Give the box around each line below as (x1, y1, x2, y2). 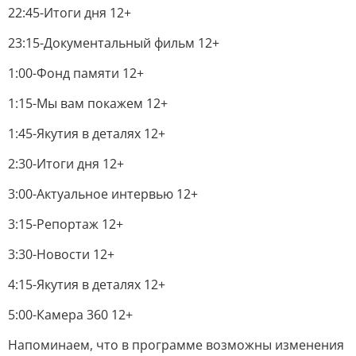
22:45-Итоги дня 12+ (8, 4, 131, 21)
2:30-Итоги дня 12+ (8, 155, 124, 172)
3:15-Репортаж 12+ (8, 215, 123, 233)
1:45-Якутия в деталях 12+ (8, 125, 165, 142)
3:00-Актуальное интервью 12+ (8, 185, 198, 203)
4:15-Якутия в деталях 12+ (8, 276, 165, 293)
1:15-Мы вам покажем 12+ (8, 95, 168, 112)
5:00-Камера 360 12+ (8, 306, 133, 323)
